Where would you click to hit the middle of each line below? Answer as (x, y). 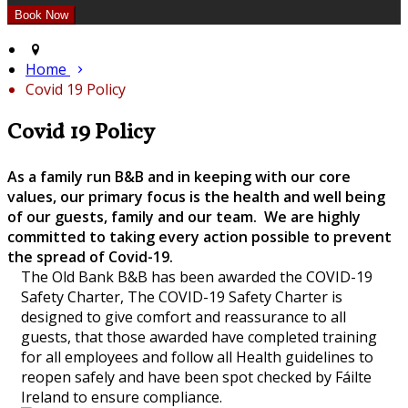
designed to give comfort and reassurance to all (184, 316)
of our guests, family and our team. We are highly (184, 216)
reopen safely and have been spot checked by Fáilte (196, 377)
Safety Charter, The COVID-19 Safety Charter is (182, 296)
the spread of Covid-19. (90, 256)
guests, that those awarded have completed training (199, 337)
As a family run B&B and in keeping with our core (179, 176)
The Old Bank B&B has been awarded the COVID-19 (197, 276)
